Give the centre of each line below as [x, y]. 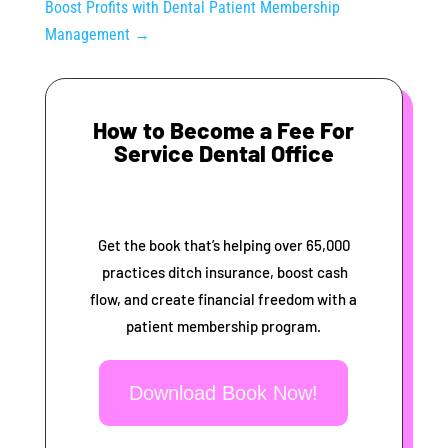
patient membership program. [224, 326]
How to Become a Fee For [224, 130]
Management [87, 35]
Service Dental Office [223, 153]
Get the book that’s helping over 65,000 [223, 245]
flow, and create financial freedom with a [224, 299]
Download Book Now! [224, 393]
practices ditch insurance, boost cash [224, 272]
